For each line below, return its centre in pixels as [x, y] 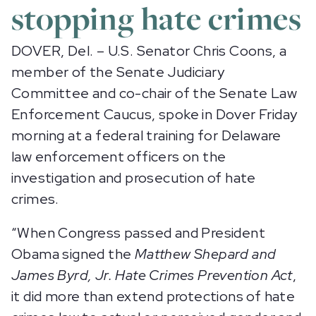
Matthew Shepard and [205, 254]
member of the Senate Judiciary [118, 72]
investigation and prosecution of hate [134, 178]
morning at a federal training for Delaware [146, 135]
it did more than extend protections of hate [153, 296]
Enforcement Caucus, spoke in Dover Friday [154, 114]
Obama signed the [73, 254]
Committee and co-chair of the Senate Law [154, 93]
